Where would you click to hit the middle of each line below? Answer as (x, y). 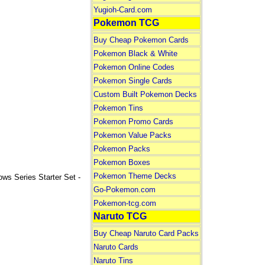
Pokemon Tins (118, 108)
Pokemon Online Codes (134, 67)
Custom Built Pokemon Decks (145, 94)
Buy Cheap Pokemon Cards (141, 40)
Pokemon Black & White (135, 54)
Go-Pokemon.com (124, 190)
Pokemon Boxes (122, 162)
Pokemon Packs (122, 149)
